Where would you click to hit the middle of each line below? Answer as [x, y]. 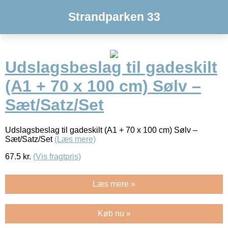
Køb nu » [114, 213]
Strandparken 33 [114, 17]
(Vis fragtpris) [57, 156]
